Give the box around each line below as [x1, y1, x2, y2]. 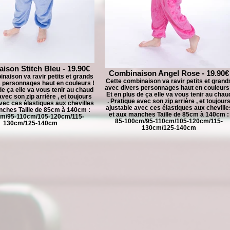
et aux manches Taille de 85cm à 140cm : [109, 111, 229, 118]
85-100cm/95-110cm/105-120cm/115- [115, 118, 223, 124]
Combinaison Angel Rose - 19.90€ [109, 69, 229, 78]
